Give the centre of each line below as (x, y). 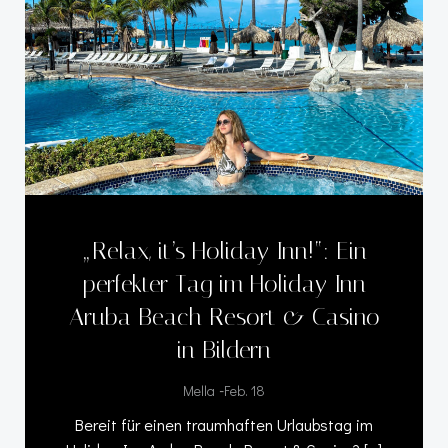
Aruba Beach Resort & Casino (224, 316)
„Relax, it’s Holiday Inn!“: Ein (224, 250)
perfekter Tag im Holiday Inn (224, 283)
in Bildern (224, 349)
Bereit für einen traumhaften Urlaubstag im (224, 424)
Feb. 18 (244, 390)
